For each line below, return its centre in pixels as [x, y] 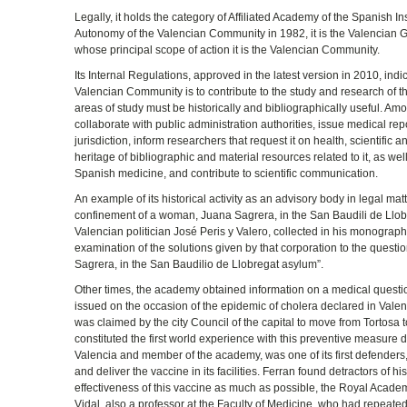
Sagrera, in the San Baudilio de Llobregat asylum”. [199, 264]
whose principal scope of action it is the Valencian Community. [228, 50]
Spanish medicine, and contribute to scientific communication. [227, 173]
